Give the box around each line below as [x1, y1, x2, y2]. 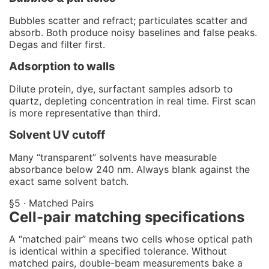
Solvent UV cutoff [9, 127, 105, 142]
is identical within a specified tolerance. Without [9, 244, 227, 257]
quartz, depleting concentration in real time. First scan [9, 94, 256, 107]
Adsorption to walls [9, 59, 115, 73]
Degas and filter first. [9, 38, 105, 50]
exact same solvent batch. [9, 175, 128, 187]
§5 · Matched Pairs [9, 196, 94, 209]
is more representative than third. [9, 106, 160, 119]
